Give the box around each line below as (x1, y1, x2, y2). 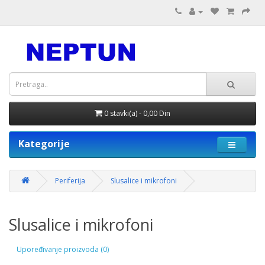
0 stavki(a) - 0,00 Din (104, 108, 170, 118)
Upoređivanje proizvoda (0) (17, 244, 109, 254)
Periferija (55, 176, 85, 186)
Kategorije (18, 137, 70, 150)
